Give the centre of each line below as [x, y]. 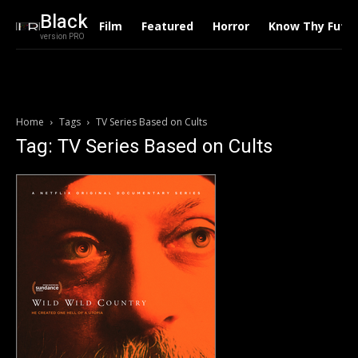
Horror [231, 26]
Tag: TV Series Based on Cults [144, 146]
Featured [167, 26]
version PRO [62, 37]
